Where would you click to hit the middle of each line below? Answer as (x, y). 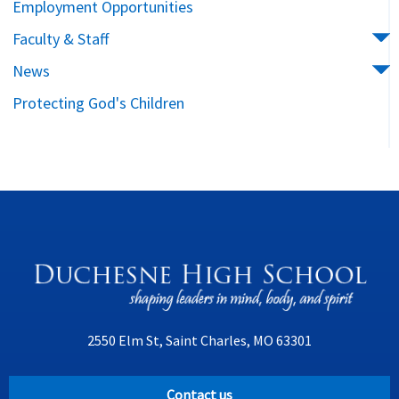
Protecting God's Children (98, 103)
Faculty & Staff (61, 39)
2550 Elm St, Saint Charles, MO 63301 (199, 340)
